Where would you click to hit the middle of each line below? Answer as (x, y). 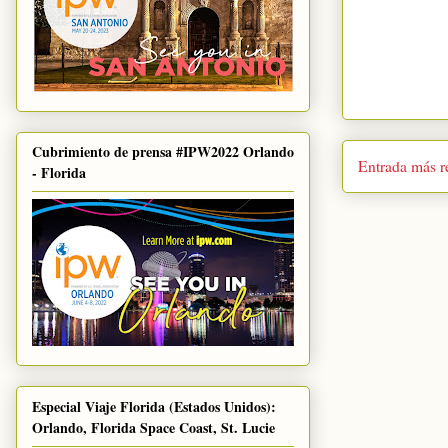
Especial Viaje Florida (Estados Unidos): (154, 406)
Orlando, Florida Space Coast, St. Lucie (153, 427)
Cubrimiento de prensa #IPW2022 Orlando (163, 152)
